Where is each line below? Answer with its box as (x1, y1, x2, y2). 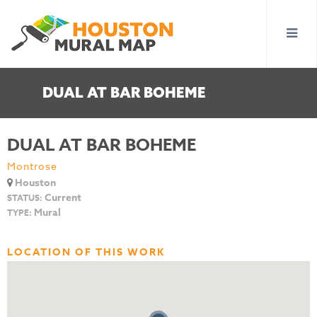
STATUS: (7, 192, 42, 204)
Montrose (7, 159, 57, 173)
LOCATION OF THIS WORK (7, 245, 165, 260)
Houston (13, 175, 56, 190)
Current (42, 190, 81, 205)
